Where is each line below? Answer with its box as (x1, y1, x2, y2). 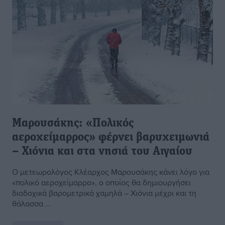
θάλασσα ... (12, 198, 51, 209)
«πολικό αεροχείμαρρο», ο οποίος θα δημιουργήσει (12, 177, 191, 188)
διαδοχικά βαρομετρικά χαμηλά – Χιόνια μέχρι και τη (12, 187, 196, 199)
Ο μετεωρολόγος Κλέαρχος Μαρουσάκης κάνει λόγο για (12, 166, 209, 178)
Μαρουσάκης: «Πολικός (12, 118, 134, 130)
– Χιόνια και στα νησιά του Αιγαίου (12, 146, 192, 158)
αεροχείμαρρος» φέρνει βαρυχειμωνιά (12, 132, 209, 144)
